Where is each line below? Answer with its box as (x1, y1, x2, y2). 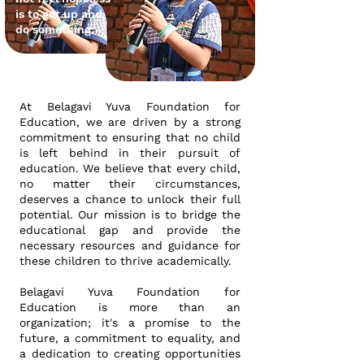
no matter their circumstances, (19, 177, 240, 190)
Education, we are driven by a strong (19, 115, 240, 128)
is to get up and (15, 7, 102, 20)
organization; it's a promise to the (19, 316, 240, 329)
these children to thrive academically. (19, 254, 232, 267)
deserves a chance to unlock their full (19, 193, 240, 206)
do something (15, 23, 91, 36)
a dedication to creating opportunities (19, 347, 240, 360)
